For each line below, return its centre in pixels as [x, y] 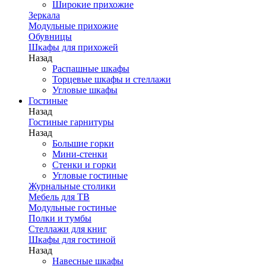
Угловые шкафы [85, 90]
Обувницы [50, 37]
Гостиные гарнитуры [71, 122]
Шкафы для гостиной [72, 240]
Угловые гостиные [90, 175]
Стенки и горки [84, 165]
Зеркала [44, 15]
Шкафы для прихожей [73, 47]
